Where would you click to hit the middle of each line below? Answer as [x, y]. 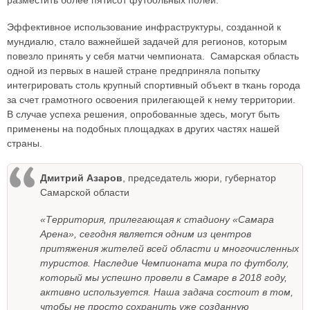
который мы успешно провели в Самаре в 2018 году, [164, 278]
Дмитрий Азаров [81, 178]
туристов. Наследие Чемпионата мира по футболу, [165, 263]
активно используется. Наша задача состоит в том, [167, 292]
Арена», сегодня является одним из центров [146, 234]
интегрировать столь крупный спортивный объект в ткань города [154, 85]
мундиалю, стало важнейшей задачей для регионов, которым [147, 42]
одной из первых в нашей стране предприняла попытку [134, 71]
